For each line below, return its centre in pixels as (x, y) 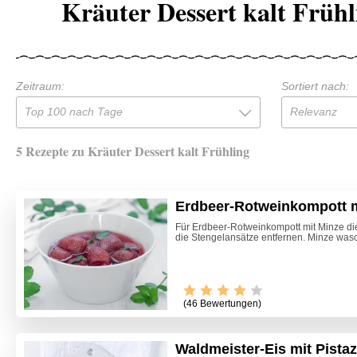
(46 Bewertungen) (222, 304)
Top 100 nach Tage (74, 111)
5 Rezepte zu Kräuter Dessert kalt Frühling (133, 151)
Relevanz (313, 111)
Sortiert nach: (315, 86)
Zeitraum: (40, 86)
